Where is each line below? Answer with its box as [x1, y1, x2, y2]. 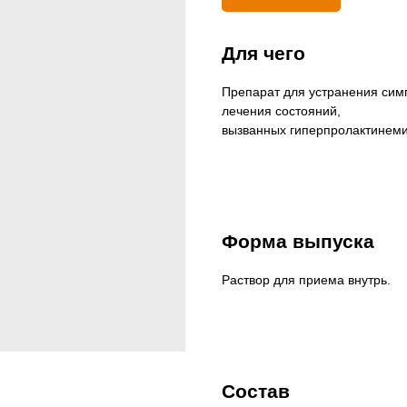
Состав [222, 381, 290, 402]
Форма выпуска [222, 231, 374, 252]
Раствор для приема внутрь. [222, 273, 391, 287]
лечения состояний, [222, 104, 341, 118]
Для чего [222, 43, 305, 64]
